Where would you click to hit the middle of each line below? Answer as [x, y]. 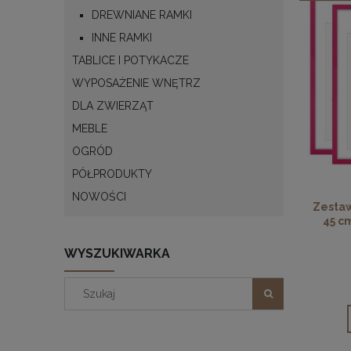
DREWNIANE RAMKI [142, 14]
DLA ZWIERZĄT [113, 105]
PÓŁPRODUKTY [112, 174]
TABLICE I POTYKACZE [130, 60]
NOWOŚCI [99, 196]
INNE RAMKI [122, 37]
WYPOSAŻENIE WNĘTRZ [136, 83]
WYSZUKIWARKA [117, 253]
